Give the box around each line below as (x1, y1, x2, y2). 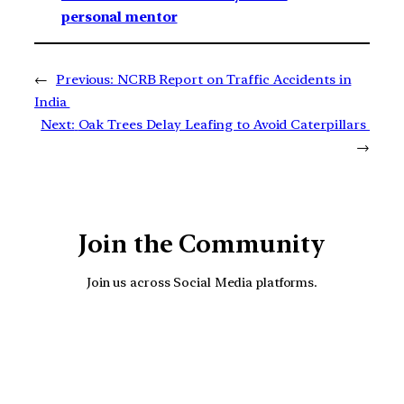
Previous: (55, 71, 115, 88)
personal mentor (61, 9, 178, 26)
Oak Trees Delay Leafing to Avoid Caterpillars (78, 116, 370, 133)
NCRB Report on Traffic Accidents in (116, 71, 352, 88)
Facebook (179, 314, 363, 367)
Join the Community (78, 229, 326, 260)
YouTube (136, 314, 306, 367)
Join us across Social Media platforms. (86, 273, 318, 289)
